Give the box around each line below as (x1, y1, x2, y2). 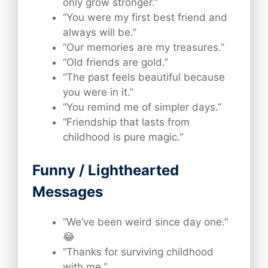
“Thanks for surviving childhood (63, 246, 214, 258)
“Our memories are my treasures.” (63, 41, 224, 53)
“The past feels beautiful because (63, 71, 225, 83)
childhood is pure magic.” (63, 130, 183, 143)
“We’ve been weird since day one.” (63, 216, 228, 229)
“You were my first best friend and (63, 11, 227, 23)
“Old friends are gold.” (63, 56, 168, 68)
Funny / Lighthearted (32, 162, 179, 179)
